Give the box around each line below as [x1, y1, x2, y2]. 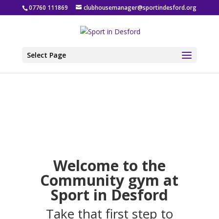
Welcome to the [53, 155, 166, 175]
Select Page [26, 50, 66, 60]
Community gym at [40, 170, 179, 190]
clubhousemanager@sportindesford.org [84, 3, 197, 12]
